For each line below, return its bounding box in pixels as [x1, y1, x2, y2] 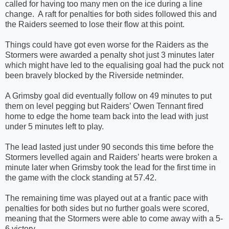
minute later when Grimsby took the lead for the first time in [5, 163, 216, 172]
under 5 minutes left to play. [5, 122, 104, 131]
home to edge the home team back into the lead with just [5, 111, 208, 121]
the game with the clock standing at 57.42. [5, 173, 156, 182]
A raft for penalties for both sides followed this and [38, 9, 217, 18]
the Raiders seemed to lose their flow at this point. [5, 19, 185, 29]
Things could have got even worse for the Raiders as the [5, 40, 209, 49]
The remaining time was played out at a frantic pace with [5, 193, 208, 202]
